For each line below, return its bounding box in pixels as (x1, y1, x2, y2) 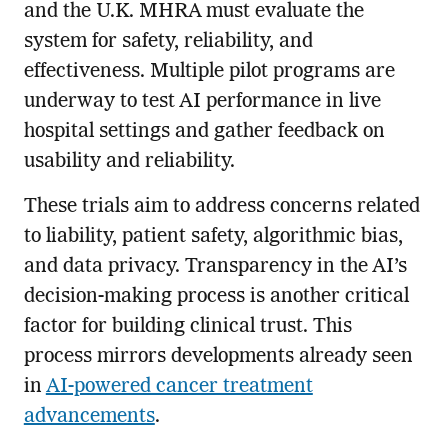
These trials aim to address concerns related (23, 196, 420, 217)
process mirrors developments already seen (23, 346, 413, 367)
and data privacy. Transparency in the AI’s (23, 256, 407, 277)
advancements (23, 406, 155, 427)
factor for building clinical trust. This (23, 316, 352, 337)
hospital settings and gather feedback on (23, 121, 385, 142)
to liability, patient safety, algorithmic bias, (23, 226, 403, 247)
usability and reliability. (23, 151, 235, 172)
